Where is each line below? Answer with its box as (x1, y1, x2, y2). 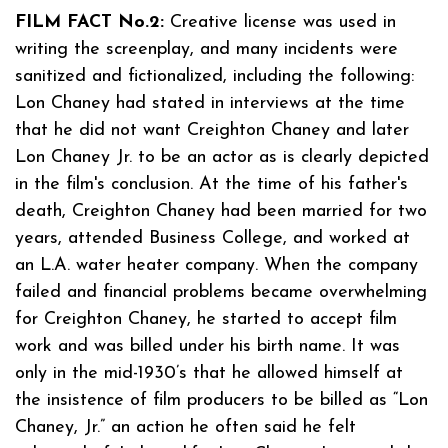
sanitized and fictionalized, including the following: (15, 66, 414, 86)
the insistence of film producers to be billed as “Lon (15, 390, 428, 410)
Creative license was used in (164, 12, 396, 32)
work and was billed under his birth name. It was (15, 336, 400, 356)
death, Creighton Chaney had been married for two (15, 201, 427, 221)
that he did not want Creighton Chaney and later (15, 120, 409, 140)
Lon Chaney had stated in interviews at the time (15, 93, 405, 113)
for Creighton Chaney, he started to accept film (15, 309, 397, 329)
